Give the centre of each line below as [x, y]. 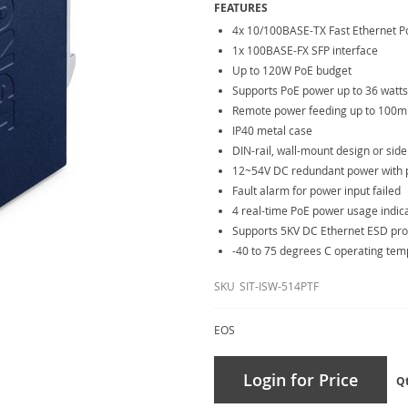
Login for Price [301, 380]
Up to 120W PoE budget [292, 70]
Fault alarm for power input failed [317, 190]
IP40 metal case [273, 130]
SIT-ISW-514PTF [280, 286]
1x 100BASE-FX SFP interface [306, 50]
